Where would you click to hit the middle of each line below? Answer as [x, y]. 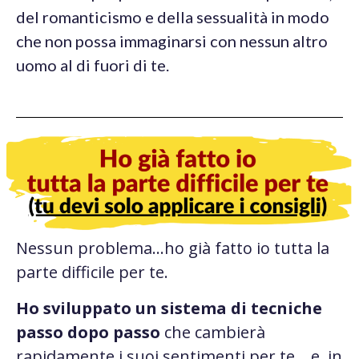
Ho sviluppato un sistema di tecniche [169, 308]
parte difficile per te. [94, 272]
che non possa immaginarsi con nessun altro [172, 41]
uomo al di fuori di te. [93, 65]
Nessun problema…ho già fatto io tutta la [173, 248]
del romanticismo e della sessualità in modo [173, 17]
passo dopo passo [88, 332]
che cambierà [213, 332]
